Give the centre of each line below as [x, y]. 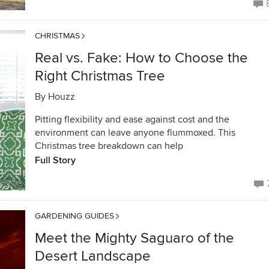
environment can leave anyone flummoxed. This [135, 133]
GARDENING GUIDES [74, 216]
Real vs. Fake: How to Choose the [141, 58]
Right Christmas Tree [100, 76]
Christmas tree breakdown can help [109, 146]
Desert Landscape [93, 256]
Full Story [55, 160]
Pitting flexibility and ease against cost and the [132, 119]
